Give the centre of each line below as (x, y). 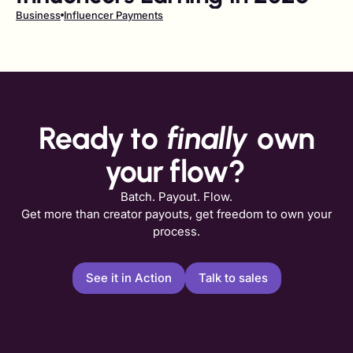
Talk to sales (233, 278)
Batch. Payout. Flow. (176, 197)
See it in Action (128, 278)
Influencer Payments (113, 15)
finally (211, 139)
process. (176, 232)
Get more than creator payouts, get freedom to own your (176, 214)
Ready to (101, 139)
